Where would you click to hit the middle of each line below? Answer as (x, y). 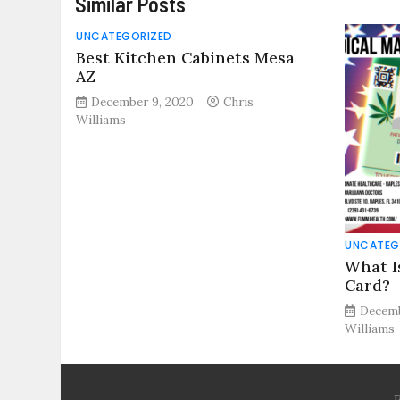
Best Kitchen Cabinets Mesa (186, 57)
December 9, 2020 (143, 101)
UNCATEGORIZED (124, 36)
